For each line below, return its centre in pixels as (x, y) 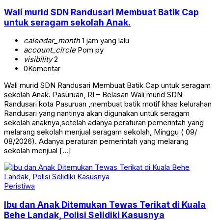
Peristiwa (19, 186)
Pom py (90, 50)
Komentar (44, 69)
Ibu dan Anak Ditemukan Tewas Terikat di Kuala (105, 204)
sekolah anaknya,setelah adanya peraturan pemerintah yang (104, 123)
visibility (38, 59)
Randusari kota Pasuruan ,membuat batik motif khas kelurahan (108, 104)
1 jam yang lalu (105, 41)
